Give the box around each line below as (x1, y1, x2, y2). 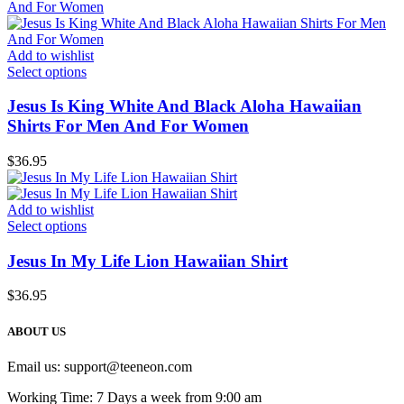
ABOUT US (7, 324, 66, 338)
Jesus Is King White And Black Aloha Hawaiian (7, 96, 362, 116)
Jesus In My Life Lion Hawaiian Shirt (7, 251, 288, 271)
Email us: (7, 358, 64, 374)
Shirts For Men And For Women (7, 116, 249, 136)
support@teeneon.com (64, 358, 192, 374)
